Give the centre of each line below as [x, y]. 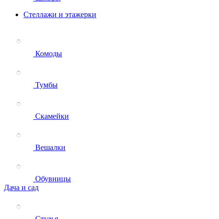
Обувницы [53, 179]
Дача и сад [21, 187]
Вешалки [50, 147]
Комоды [49, 54]
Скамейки [52, 116]
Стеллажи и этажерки [60, 14]
